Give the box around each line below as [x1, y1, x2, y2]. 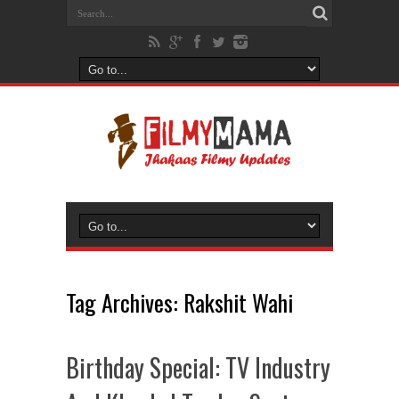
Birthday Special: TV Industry [66, 349, 330, 386]
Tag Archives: [66, 285, 183, 320]
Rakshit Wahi [183, 285, 293, 320]
